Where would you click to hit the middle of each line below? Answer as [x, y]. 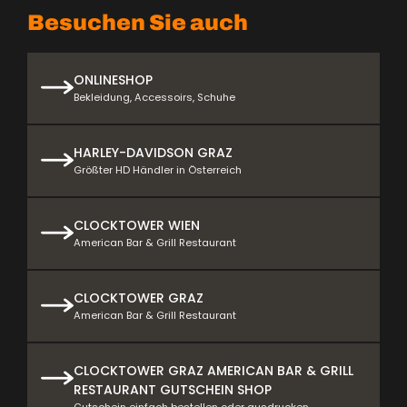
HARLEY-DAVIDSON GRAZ [153, 153]
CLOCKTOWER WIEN [137, 225]
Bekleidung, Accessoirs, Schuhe [154, 97]
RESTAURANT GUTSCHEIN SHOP [173, 390]
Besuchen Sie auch [138, 23]
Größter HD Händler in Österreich [158, 170]
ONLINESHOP [113, 80]
